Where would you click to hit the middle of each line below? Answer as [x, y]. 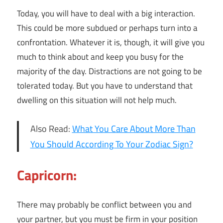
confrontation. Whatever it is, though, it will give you [111, 43]
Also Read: [51, 129]
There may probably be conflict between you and [104, 204]
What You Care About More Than [134, 129]
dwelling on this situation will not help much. [97, 100]
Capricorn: [47, 175]
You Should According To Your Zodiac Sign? [111, 144]
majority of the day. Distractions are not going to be [110, 71]
